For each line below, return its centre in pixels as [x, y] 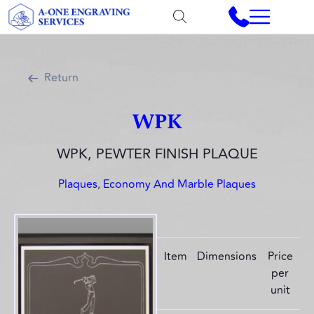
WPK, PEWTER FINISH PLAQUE [157, 154]
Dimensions [227, 257]
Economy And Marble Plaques [179, 185]
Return [61, 78]
